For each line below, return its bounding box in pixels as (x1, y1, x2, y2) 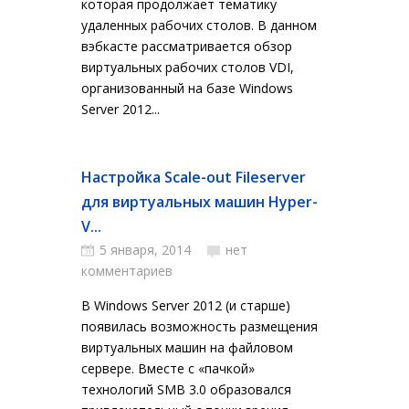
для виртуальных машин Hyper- (81, 192, 318, 212)
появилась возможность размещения (81, 318, 318, 335)
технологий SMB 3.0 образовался (81, 381, 291, 398)
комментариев (81, 262, 173, 279)
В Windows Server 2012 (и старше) (81, 297, 290, 314)
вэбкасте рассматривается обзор (81, 37, 292, 55)
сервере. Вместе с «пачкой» (81, 360, 255, 377)
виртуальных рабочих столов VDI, (81, 58, 294, 76)
